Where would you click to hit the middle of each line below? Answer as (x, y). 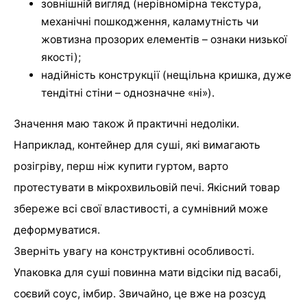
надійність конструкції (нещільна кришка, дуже (166, 75)
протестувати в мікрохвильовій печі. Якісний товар (147, 188)
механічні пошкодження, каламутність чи (150, 22)
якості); (61, 58)
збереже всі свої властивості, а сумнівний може (141, 209)
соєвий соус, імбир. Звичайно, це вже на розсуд (140, 294)
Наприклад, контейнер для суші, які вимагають (137, 145)
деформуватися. (57, 230)
